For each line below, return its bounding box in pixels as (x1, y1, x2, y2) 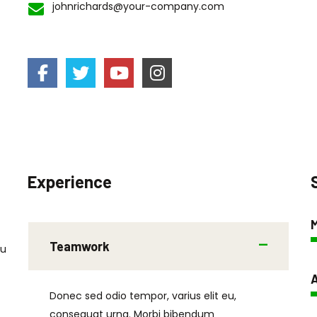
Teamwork (50, 238, 110, 254)
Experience (28, 171, 112, 192)
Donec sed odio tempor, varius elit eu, (50, 289, 236, 303)
